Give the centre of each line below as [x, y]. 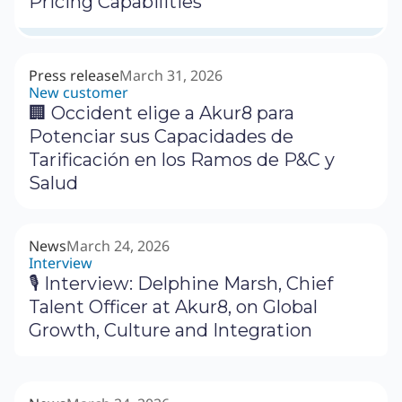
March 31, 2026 [171, 76]
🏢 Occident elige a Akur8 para [162, 114]
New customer [79, 93]
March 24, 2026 [118, 246]
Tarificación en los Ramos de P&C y [182, 160]
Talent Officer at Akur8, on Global [173, 307]
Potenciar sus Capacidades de [161, 137]
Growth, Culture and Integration [170, 331]
